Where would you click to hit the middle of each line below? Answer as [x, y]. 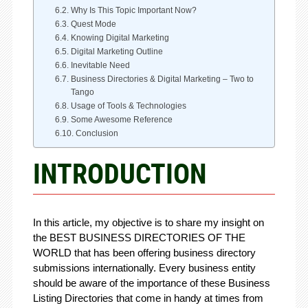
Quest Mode [93, 24]
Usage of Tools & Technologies [128, 106]
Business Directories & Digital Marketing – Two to [162, 79]
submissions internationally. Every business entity [144, 268]
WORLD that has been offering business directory [144, 253]
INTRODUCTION [120, 174]
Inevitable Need [100, 66]
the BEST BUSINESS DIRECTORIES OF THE [139, 238]
